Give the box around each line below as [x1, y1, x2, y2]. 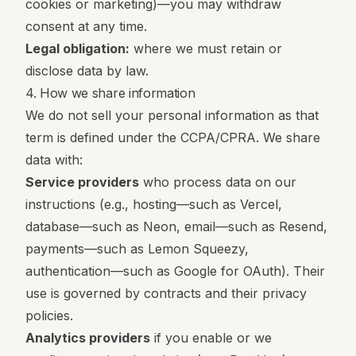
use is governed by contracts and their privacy [25, 285, 307, 301]
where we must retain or [130, 41, 282, 56]
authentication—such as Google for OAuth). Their [25, 263, 325, 279]
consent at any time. [25, 18, 147, 34]
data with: [25, 152, 83, 168]
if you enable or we [150, 330, 272, 346]
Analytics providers [25, 330, 150, 346]
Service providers [25, 174, 139, 190]
